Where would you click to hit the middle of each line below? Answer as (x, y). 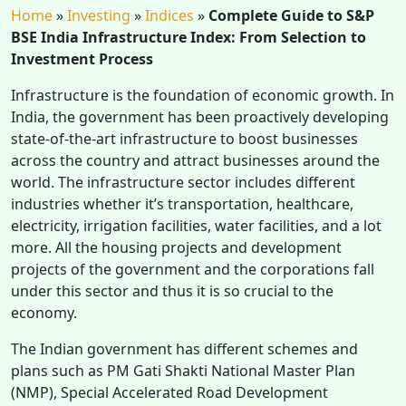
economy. (46, 312)
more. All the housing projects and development (176, 247)
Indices (169, 15)
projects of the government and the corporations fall (193, 269)
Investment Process (82, 58)
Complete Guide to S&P (291, 15)
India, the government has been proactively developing (200, 116)
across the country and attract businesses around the (195, 160)
